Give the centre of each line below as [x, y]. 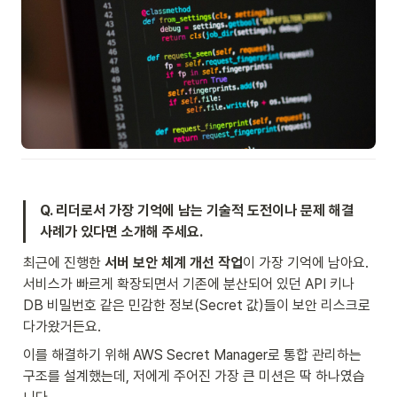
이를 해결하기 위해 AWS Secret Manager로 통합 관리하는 [192, 355]
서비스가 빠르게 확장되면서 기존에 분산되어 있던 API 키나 [189, 284]
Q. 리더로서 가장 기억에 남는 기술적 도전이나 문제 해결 [197, 211]
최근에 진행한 [64, 263]
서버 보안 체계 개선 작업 [174, 263]
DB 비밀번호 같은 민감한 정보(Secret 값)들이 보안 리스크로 [197, 306]
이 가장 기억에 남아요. [306, 263]
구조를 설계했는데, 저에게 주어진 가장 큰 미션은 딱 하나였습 [194, 377]
